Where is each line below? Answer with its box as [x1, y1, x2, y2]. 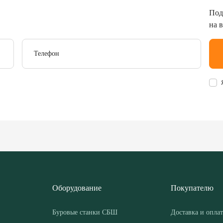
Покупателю [171, 182, 214, 191]
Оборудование [52, 182, 102, 191]
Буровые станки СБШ [52, 207, 117, 215]
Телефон [34, 48, 60, 56]
